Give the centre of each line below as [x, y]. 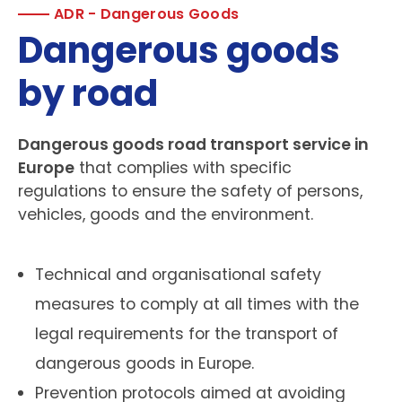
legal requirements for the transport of [187, 334]
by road [88, 94]
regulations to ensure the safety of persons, [190, 192]
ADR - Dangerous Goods [147, 14]
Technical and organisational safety [179, 275]
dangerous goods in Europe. [145, 364]
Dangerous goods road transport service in [193, 145]
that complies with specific [183, 168]
